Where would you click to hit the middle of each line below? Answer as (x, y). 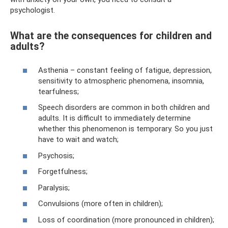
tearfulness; (59, 91)
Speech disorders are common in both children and (124, 107)
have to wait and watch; (78, 139)
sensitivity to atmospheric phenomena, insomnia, (121, 81)
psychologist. (33, 10)
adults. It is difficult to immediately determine (115, 118)
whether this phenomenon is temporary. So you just (125, 129)
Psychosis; (56, 155)
